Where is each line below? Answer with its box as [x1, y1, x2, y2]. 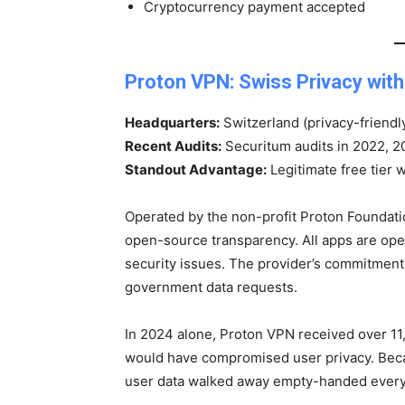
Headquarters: [125, 114, 220, 131]
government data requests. [125, 278, 297, 296]
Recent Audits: [125, 137, 221, 155]
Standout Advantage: [125, 161, 267, 178]
